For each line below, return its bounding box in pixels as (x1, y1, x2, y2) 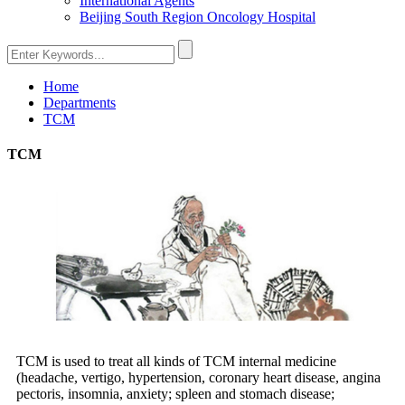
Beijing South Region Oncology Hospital (80, 9, 316, 24)
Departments (43, 95, 116, 110)
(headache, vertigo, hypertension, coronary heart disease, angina (16, 370, 381, 386)
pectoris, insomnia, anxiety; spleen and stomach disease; (16, 386, 334, 402)
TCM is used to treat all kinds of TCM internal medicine (16, 353, 336, 370)
